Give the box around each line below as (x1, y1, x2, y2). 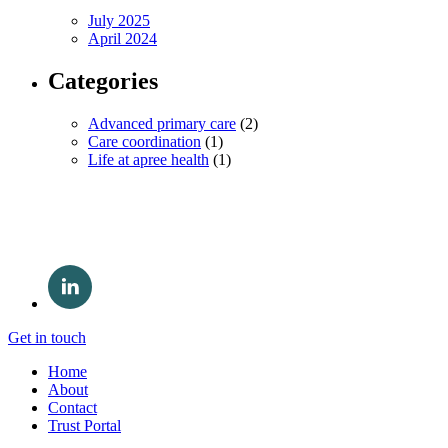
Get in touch (8, 328, 86, 346)
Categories (48, 67, 158, 94)
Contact (48, 398, 97, 416)
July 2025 (88, 11, 150, 29)
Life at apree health (88, 150, 209, 168)
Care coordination (88, 132, 201, 150)
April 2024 (88, 29, 157, 47)
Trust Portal (48, 416, 121, 434)
